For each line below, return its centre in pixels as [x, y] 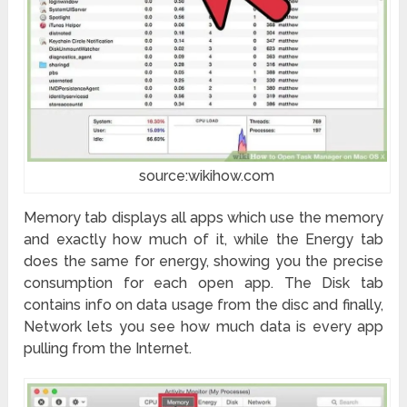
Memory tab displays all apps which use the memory [203, 217]
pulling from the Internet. [108, 348]
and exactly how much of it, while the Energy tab [203, 239]
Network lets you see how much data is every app [203, 326]
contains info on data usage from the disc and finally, [203, 304]
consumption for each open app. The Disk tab [203, 283]
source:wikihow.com [207, 175]
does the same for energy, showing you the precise [203, 261]
